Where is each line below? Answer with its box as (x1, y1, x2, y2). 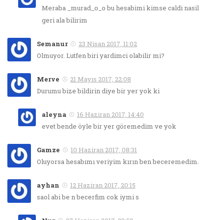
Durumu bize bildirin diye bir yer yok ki (37, 86, 160, 95)
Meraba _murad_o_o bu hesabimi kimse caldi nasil (42, 3, 199, 12)
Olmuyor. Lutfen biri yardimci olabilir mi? (37, 51, 165, 60)
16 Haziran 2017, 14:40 (77, 110, 144, 119)
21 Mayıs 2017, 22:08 (70, 74, 131, 83)
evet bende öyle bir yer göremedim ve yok (42, 121, 176, 131)
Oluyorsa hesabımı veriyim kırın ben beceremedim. (37, 157, 199, 166)
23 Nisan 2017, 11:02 (79, 39, 137, 48)
